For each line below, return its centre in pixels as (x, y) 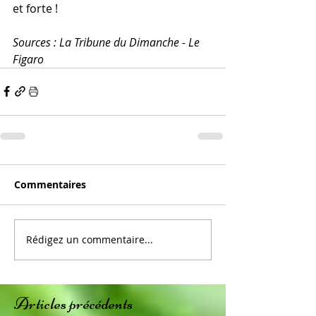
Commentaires (50, 184)
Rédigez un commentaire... (90, 240)
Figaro (28, 59)
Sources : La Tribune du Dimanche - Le (108, 42)
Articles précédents (73, 303)
